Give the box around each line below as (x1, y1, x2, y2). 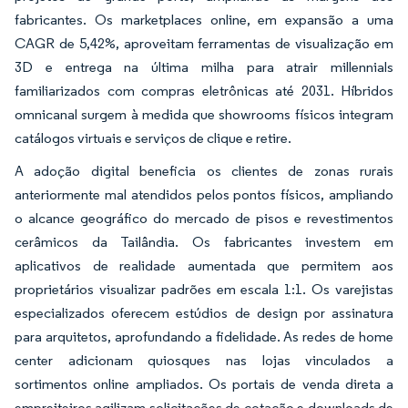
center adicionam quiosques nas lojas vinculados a (15, 352, 393, 370)
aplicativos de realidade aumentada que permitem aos (15, 257, 393, 275)
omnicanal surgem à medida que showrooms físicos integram (15, 106, 393, 124)
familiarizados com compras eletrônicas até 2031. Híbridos (15, 82, 393, 100)
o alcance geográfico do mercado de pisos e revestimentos (15, 209, 393, 228)
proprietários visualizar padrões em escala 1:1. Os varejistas (15, 280, 393, 299)
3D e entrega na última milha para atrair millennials (15, 58, 393, 76)
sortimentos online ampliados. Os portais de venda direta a (15, 375, 393, 393)
